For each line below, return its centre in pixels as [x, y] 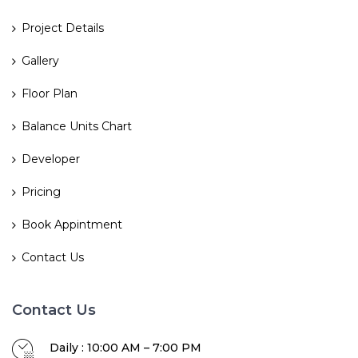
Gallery [40, 61]
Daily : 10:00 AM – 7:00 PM [125, 348]
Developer [51, 159]
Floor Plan [50, 94]
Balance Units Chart [77, 127]
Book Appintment [72, 225]
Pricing [41, 192]
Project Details [63, 28]
